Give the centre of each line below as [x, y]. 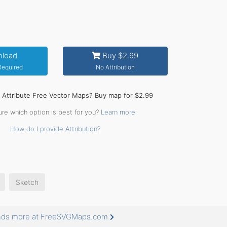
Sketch [27, 182]
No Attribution [115, 67]
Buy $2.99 [120, 55]
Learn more [118, 112]
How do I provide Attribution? [55, 129]
